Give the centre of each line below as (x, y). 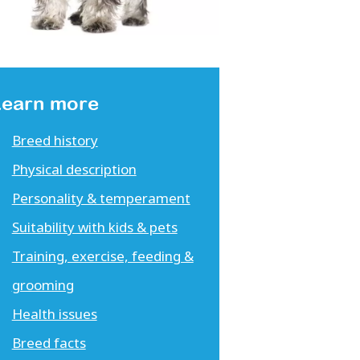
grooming (43, 285)
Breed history (55, 141)
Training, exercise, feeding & (102, 256)
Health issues (54, 314)
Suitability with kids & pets (94, 227)
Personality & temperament (101, 198)
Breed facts (49, 343)
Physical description (74, 170)
